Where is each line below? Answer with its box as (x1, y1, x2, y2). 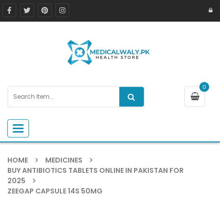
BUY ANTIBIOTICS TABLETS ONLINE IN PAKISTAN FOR (7, 165, 184, 175)
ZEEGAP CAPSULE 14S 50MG (7, 186, 103, 196)
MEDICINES (45, 155, 82, 165)
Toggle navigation (18, 123, 76, 133)
